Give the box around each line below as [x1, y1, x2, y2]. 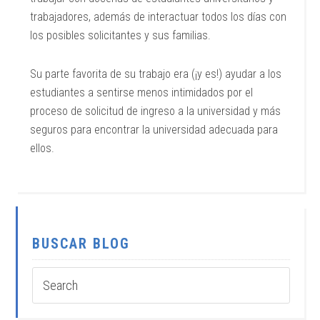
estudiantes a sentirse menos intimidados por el [30, 86, 254, 99]
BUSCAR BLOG [32, 235, 131, 252]
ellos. [30, 141, 55, 155]
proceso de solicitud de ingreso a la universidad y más [30, 104, 281, 118]
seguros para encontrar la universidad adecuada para [30, 123, 279, 136]
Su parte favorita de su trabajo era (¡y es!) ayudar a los [30, 67, 282, 81]
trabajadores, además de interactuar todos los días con [30, 10, 287, 24]
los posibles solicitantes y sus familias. [30, 29, 211, 42]
